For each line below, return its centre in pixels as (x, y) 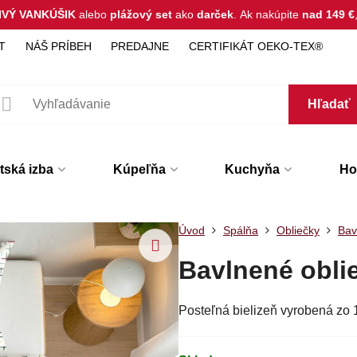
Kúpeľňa (139, 169)
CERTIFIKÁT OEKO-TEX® (255, 46)
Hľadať (329, 104)
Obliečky (298, 230)
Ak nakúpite (271, 14)
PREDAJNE (140, 46)
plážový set (141, 14)
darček (214, 14)
